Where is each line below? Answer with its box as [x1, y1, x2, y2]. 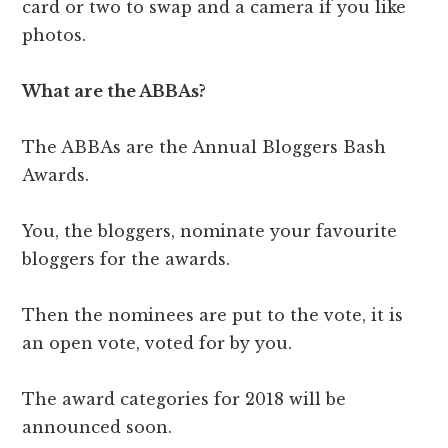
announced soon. [22, 417, 173, 438]
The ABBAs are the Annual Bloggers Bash [22, 137, 387, 158]
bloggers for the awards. [22, 249, 231, 270]
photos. [22, 25, 87, 46]
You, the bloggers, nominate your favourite [22, 221, 398, 242]
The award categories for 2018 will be [22, 389, 347, 410]
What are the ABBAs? [22, 81, 207, 102]
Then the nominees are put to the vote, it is [22, 305, 404, 326]
